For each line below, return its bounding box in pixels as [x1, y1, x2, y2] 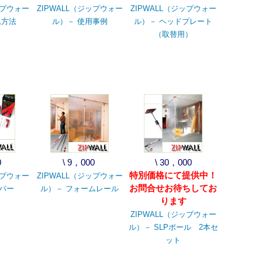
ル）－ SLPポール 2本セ [128, 223, 218, 232]
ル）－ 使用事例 [51, 17, 108, 26]
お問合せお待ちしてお [129, 183, 217, 193]
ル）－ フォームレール [40, 184, 119, 193]
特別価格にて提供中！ [129, 170, 217, 180]
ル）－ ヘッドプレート [134, 17, 212, 26]
